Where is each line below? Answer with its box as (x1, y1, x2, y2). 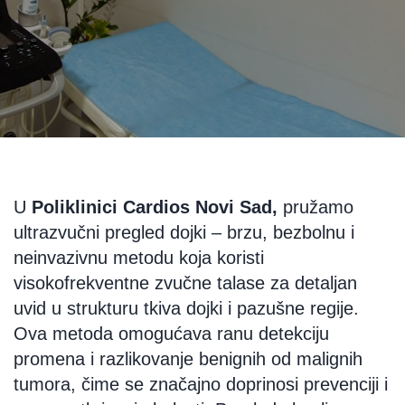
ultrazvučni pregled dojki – (14, 222, 221, 242)
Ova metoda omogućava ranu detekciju (14, 324, 329, 344)
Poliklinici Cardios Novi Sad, (32, 197, 278, 217)
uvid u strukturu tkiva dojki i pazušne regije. (14, 298, 359, 318)
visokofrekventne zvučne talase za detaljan (14, 273, 357, 293)
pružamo (278, 197, 353, 217)
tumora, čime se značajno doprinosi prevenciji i (14, 374, 388, 394)
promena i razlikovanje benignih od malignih (14, 349, 363, 369)
